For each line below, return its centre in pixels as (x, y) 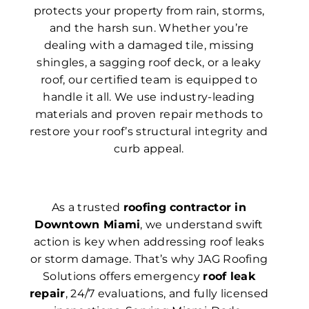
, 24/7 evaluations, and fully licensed (167, 294)
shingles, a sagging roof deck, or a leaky (149, 63)
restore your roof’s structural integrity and (149, 132)
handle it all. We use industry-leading (149, 97)
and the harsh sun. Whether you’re (149, 28)
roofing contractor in (185, 208)
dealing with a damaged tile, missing (149, 46)
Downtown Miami (88, 225)
